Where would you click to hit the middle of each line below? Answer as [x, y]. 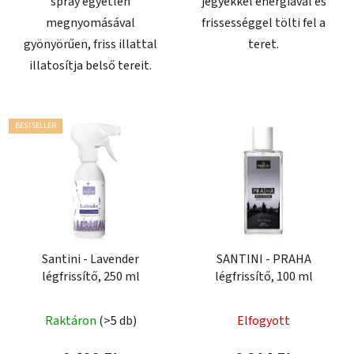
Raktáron [72, 321]
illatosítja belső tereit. [90, 65]
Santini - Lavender [90, 260]
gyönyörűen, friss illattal [90, 44]
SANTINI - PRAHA [264, 260]
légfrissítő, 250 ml [90, 277]
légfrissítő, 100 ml [264, 277]
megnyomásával [90, 23]
